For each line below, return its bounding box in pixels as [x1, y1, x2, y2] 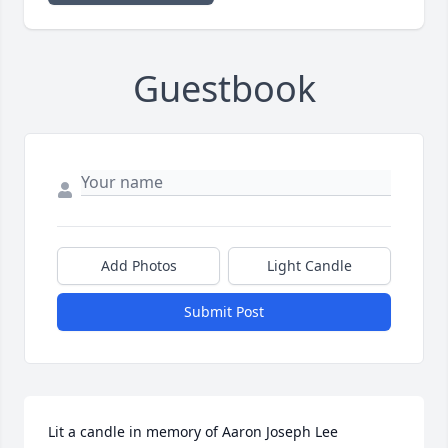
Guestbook [132, 64, 316, 114]
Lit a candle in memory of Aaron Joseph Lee [48, 422, 338, 442]
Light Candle [267, 256, 352, 276]
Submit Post [184, 302, 264, 322]
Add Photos [100, 256, 177, 276]
